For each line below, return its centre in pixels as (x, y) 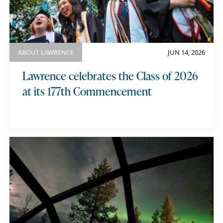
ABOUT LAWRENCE (46, 52)
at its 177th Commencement (87, 91)
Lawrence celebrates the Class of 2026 (110, 75)
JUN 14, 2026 (186, 52)
